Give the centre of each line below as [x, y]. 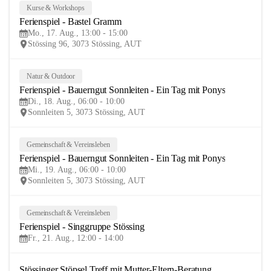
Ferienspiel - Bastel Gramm [70, 21]
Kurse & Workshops [56, 8]
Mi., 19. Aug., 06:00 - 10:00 [77, 170]
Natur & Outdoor [51, 76]
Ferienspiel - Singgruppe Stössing [82, 227]
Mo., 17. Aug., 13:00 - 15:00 [78, 33]
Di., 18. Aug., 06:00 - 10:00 [76, 101]
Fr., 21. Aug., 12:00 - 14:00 [76, 238]
